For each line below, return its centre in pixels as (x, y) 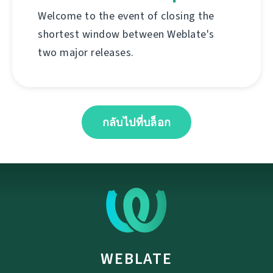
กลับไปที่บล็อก (136, 123)
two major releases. (86, 53)
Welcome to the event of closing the (126, 16)
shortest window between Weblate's (126, 34)
